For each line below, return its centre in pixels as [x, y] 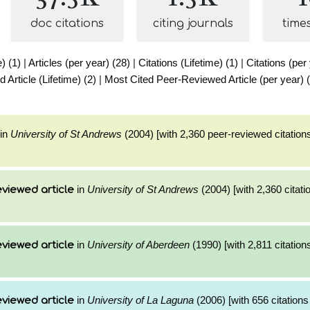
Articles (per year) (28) [79, 63]
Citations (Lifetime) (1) [188, 63]
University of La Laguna [140, 300]
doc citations [67, 24]
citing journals [193, 24]
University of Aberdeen [138, 245]
